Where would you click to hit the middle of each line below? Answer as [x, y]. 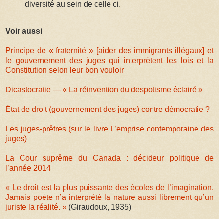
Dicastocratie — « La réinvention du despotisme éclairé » [104, 90]
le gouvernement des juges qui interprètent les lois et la [109, 61]
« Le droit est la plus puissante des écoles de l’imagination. [109, 188]
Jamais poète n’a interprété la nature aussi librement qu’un [109, 197]
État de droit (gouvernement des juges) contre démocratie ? [108, 109]
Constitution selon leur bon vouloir [65, 70]
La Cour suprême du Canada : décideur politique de [109, 158]
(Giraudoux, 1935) [100, 207]
